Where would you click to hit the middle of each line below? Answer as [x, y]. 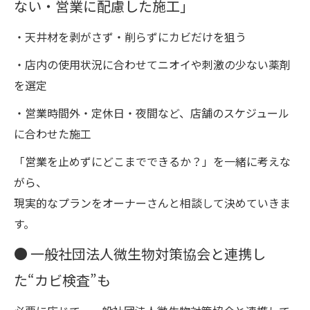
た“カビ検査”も [62, 280]
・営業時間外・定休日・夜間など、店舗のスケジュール [152, 112]
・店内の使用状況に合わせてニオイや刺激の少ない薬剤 [152, 64]
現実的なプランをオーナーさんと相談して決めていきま [152, 202]
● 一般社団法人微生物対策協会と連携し [140, 253]
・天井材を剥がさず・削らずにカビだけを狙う [130, 36]
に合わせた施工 [53, 133]
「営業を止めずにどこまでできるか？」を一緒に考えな [152, 161]
